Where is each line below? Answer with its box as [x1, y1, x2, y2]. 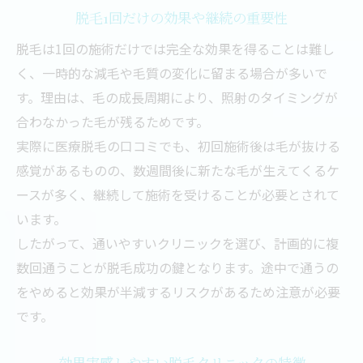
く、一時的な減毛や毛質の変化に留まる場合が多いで [16, 63, 327, 83]
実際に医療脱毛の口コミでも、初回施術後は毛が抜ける [16, 136, 340, 156]
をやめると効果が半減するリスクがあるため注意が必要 [16, 282, 340, 301]
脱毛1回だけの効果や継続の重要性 [75, 8, 288, 27]
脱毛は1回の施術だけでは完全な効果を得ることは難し [16, 39, 335, 58]
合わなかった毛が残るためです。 [16, 112, 209, 131]
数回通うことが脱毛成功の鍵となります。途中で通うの [16, 258, 339, 277]
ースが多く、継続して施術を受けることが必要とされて [16, 185, 340, 204]
